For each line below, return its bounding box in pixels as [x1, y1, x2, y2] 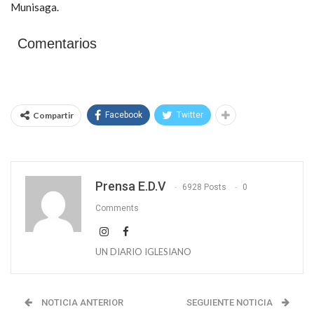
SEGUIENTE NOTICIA [186, 296, 275, 308]
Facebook [105, 109, 142, 120]
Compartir [33, 109, 74, 121]
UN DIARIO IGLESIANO [95, 245, 191, 257]
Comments [95, 203, 139, 213]
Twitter [177, 109, 203, 120]
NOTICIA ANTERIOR [39, 296, 123, 308]
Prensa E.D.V [95, 178, 166, 193]
